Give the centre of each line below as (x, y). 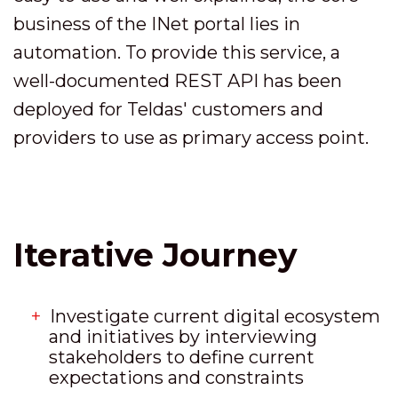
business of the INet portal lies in (157, 24)
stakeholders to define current (182, 357)
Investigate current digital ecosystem (215, 316)
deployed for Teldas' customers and (168, 109)
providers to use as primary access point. (191, 138)
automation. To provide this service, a (177, 52)
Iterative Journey (155, 255)
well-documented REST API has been (178, 81)
